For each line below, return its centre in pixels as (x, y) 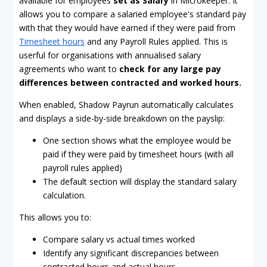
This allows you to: (55, 217)
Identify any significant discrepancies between (131, 253)
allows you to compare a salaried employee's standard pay (133, 14)
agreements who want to (69, 69)
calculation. (64, 195)
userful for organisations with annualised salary (110, 55)
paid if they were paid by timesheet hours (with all (138, 154)
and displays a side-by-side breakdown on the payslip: (122, 118)
